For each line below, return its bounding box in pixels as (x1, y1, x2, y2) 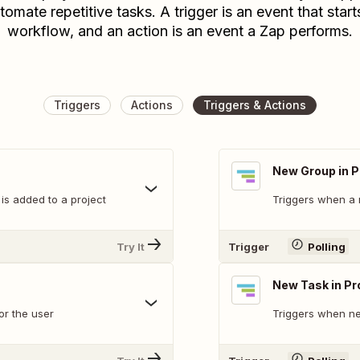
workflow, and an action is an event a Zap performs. (7, 22, 353, 39)
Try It (117, 239, 145, 253)
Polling (307, 239, 346, 253)
